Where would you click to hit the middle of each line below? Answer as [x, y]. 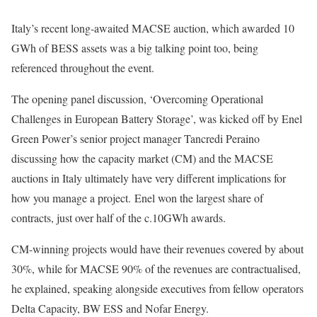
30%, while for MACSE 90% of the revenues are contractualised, [156, 269]
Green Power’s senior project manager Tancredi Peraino [136, 139]
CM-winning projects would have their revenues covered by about [157, 249]
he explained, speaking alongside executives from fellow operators [157, 289]
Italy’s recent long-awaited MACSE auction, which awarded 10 [153, 28]
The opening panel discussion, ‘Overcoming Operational [137, 99]
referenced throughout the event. [85, 68]
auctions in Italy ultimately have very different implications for [149, 178]
